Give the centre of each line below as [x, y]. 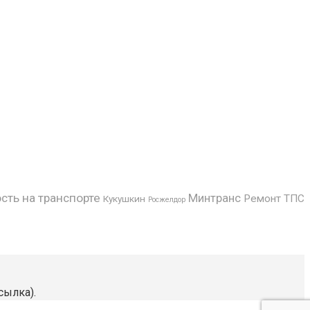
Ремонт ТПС [274, 198]
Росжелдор [167, 199]
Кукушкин [124, 198]
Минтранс [215, 198]
